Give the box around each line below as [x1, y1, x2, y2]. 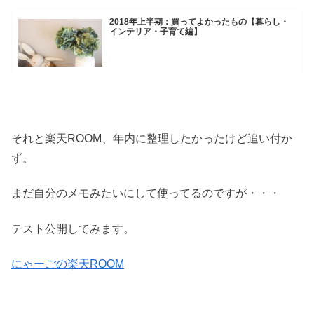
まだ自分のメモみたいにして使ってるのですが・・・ [11, 187, 280, 200]
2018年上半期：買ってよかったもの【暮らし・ [109, 17, 289, 27]
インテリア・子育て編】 [109, 27, 203, 37]
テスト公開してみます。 [11, 222, 135, 235]
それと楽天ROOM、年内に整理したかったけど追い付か [11, 132, 292, 144]
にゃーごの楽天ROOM [11, 257, 124, 270]
